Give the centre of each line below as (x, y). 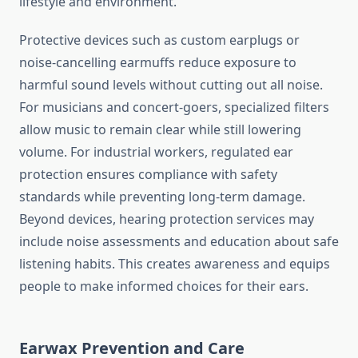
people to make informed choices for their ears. (164, 286)
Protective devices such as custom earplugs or (159, 40)
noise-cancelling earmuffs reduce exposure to (158, 63)
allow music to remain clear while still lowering (160, 130)
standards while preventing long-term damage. (162, 197)
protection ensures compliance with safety (148, 175)
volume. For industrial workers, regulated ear (156, 152)
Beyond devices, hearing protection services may (167, 219)
